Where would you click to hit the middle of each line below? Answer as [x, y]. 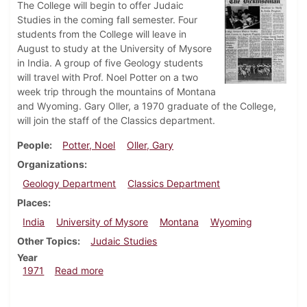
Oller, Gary [150, 145]
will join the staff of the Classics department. [116, 121]
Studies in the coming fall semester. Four [107, 20]
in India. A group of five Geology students [110, 63]
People [33, 145]
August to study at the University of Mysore [114, 49]
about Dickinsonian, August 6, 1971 [181, 270]
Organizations [51, 164]
